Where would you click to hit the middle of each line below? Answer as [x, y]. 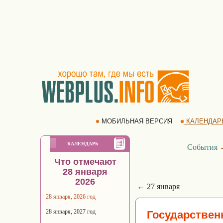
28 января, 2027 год [71, 212]
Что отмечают [85, 162]
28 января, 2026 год [71, 197]
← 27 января [158, 186]
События [202, 147]
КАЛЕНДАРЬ [83, 144]
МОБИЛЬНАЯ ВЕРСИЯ [137, 121]
